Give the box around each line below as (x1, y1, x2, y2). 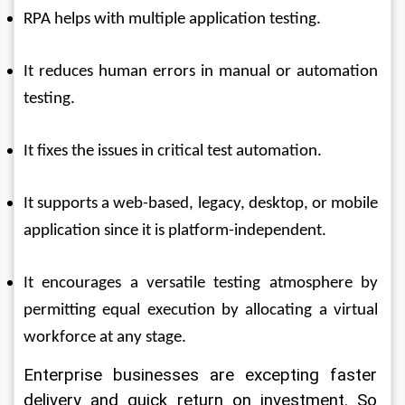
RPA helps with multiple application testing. (24, 11, 325, 28)
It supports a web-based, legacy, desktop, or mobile (24, 195, 381, 212)
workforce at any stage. (24, 329, 190, 346)
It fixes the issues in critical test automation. (24, 143, 325, 160)
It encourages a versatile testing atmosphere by (24, 275, 381, 292)
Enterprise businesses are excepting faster (24, 365, 381, 385)
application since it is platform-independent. (24, 222, 330, 240)
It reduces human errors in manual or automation (24, 63, 381, 80)
